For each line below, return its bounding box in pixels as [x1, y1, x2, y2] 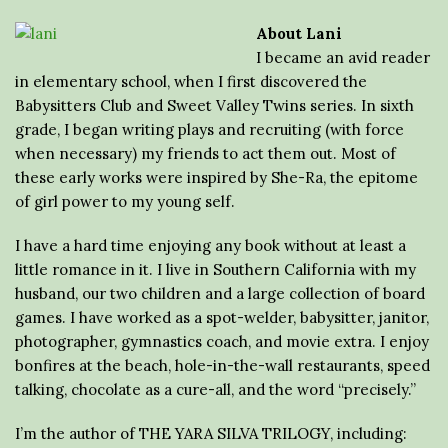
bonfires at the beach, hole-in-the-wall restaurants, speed [15, 355, 430, 375]
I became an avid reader [256, 47, 430, 67]
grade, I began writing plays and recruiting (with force [15, 119, 404, 139]
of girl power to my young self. [15, 191, 235, 211]
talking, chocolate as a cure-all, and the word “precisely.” [15, 379, 416, 399]
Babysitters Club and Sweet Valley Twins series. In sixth [15, 95, 414, 115]
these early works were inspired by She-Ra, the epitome [15, 167, 418, 187]
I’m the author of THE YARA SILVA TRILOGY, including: [15, 423, 407, 443]
